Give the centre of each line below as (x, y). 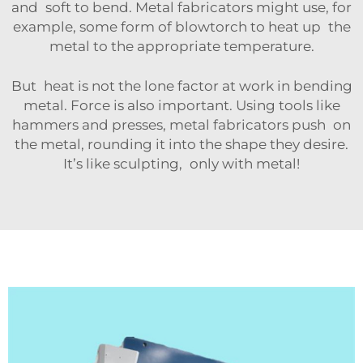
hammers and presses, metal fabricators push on (181, 124)
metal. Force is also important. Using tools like (181, 105)
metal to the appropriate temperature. (181, 46)
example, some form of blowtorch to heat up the (181, 26)
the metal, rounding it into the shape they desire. (181, 144)
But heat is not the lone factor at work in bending (181, 85)
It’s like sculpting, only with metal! (181, 163)
